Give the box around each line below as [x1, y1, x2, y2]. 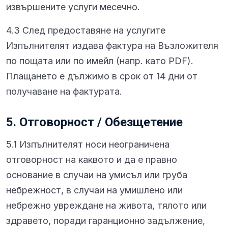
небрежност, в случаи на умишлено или [6, 185, 183, 195]
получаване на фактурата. [6, 86, 122, 97]
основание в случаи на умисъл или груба [6, 169, 187, 180]
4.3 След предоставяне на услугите [6, 25, 165, 36]
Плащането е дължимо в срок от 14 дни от [6, 71, 197, 81]
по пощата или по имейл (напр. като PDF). [6, 55, 193, 66]
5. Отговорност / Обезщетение [6, 115, 183, 129]
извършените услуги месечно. [6, 2, 140, 12]
